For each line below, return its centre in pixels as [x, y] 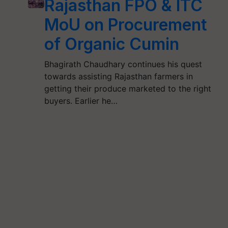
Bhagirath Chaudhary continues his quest [123, 64]
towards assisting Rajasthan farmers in [118, 76]
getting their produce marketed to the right [127, 89]
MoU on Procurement [125, 25]
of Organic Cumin [111, 44]
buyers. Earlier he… [81, 101]
